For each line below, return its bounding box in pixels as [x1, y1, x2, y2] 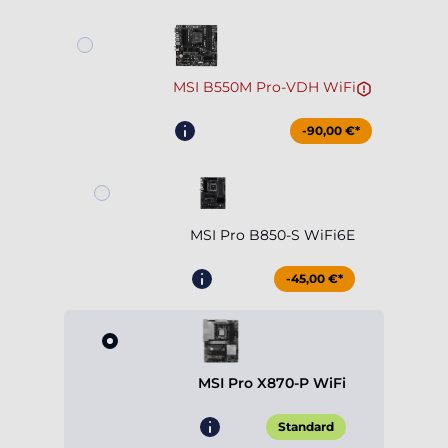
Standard [278, 419, 334, 435]
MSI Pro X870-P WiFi [198, 374, 346, 393]
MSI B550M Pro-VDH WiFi [172, 78, 356, 97]
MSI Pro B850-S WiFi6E [189, 226, 355, 245]
